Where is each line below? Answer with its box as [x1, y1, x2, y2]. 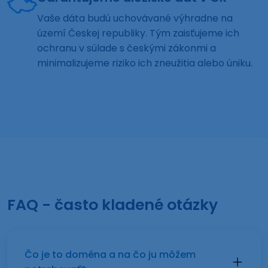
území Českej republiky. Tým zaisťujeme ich [37, 26, 239, 41]
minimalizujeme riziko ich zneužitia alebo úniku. [37, 56, 252, 71]
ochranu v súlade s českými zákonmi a [37, 41, 216, 56]
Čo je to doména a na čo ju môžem [24, 248, 196, 262]
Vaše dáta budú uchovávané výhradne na [37, 11, 233, 26]
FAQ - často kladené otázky [7, 194, 218, 216]
